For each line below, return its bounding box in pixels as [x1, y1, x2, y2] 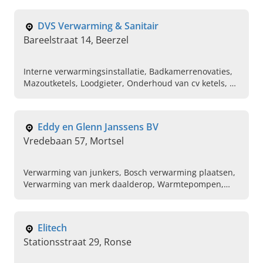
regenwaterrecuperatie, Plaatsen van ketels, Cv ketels [23, 202, 234, 214]
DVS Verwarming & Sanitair [38, 19, 159, 33]
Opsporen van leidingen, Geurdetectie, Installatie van [23, 190, 234, 202]
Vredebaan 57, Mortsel [23, 134, 124, 148]
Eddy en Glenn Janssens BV [38, 120, 159, 134]
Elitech [38, 221, 67, 235]
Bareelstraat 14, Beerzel [23, 33, 129, 47]
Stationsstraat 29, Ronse [23, 235, 131, 249]
